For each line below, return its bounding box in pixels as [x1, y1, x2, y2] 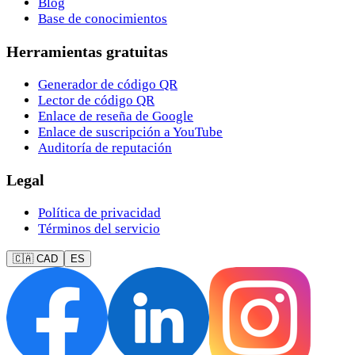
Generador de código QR [38, 76, 177, 92]
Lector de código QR [38, 92, 155, 108]
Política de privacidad [38, 205, 161, 221]
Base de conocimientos [38, 10, 167, 26]
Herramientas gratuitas [6, 42, 168, 60]
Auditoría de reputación [38, 139, 172, 155]
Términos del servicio [38, 221, 160, 237]
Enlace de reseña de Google [38, 108, 193, 124]
